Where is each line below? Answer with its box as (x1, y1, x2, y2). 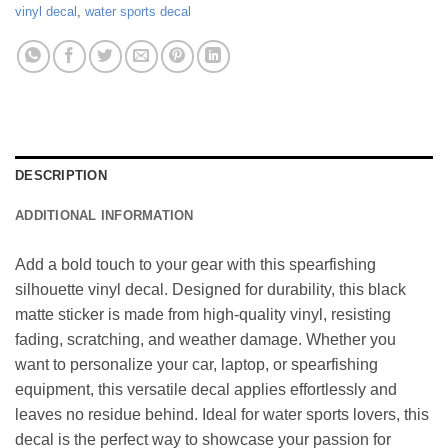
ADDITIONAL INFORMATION (15, 207, 194, 223)
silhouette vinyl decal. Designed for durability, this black (15, 280, 406, 298)
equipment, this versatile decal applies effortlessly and (15, 380, 397, 398)
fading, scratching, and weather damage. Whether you (15, 330, 396, 348)
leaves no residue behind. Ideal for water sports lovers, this (15, 405, 429, 423)
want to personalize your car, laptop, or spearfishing (15, 355, 378, 373)
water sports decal (85, 3, 191, 19)
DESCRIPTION (15, 167, 107, 183)
